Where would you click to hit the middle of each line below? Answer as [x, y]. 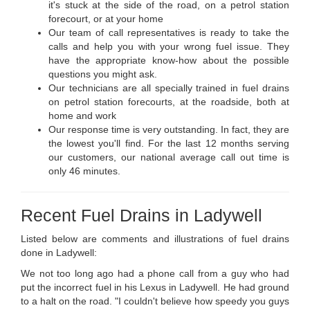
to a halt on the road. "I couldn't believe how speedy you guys [155, 301]
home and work [82, 116]
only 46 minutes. [84, 171]
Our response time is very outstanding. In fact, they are [169, 130]
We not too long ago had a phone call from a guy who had [155, 274]
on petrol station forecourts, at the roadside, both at [169, 102]
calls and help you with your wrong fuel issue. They [169, 47]
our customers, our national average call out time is [169, 157]
